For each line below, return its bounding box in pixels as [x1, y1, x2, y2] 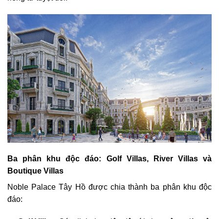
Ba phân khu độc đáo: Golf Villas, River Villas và [7, 154, 212, 163]
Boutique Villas [7, 167, 64, 175]
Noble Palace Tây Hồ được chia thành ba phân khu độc [7, 183, 212, 192]
